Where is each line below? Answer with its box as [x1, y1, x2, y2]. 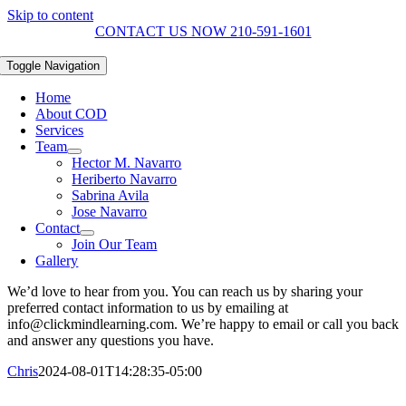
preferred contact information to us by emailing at [7, 300, 288, 315]
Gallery [35, 253, 79, 268]
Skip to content [7, 7, 93, 23]
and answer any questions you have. [7, 333, 214, 348]
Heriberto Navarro [72, 171, 178, 187]
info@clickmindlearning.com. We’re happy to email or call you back [7, 316, 399, 332]
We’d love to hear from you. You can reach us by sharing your [7, 284, 362, 299]
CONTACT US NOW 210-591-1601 [94, 24, 312, 39]
